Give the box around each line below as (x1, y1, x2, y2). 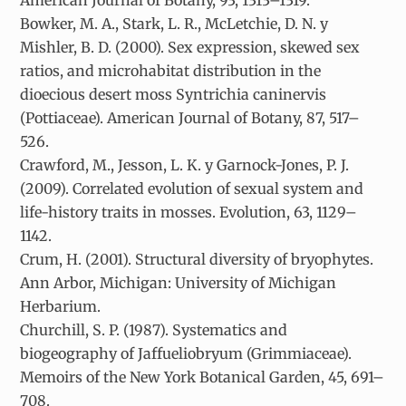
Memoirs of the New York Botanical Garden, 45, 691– (20, 367, 385, 386)
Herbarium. (20, 296, 101, 315)
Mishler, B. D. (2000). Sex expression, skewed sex (20, 37, 361, 56)
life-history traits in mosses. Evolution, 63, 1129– (20, 202, 358, 221)
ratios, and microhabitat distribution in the (20, 61, 322, 80)
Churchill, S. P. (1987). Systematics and (20, 320, 288, 339)
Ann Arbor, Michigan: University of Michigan (20, 273, 337, 292)
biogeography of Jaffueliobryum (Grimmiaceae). (20, 343, 353, 362)
